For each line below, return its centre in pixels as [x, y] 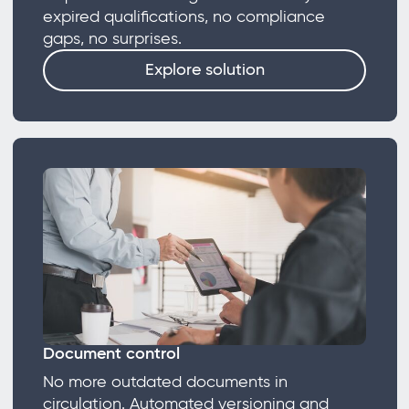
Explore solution [204, 70]
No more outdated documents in [165, 382]
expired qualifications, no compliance [184, 17]
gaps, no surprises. [123, 39]
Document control [111, 354]
